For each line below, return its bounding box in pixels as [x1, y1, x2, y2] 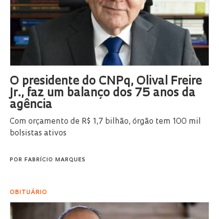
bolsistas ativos [10, 130, 66, 138]
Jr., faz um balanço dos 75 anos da [10, 88, 196, 100]
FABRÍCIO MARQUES [24, 157, 86, 163]
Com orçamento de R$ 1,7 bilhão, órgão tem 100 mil [10, 118, 201, 126]
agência [10, 99, 52, 111]
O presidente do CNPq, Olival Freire [10, 76, 202, 88]
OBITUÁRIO [10, 190, 47, 196]
